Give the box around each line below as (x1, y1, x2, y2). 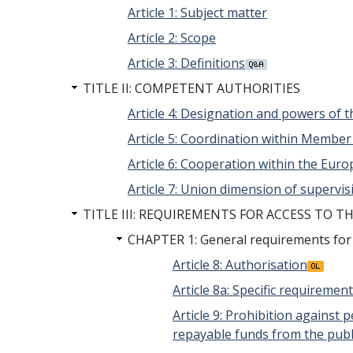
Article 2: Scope (128, 29, 216, 46)
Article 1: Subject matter (128, 4, 267, 21)
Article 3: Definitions (128, 54, 245, 72)
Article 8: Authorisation (173, 256, 307, 273)
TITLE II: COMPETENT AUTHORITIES (83, 80, 300, 97)
